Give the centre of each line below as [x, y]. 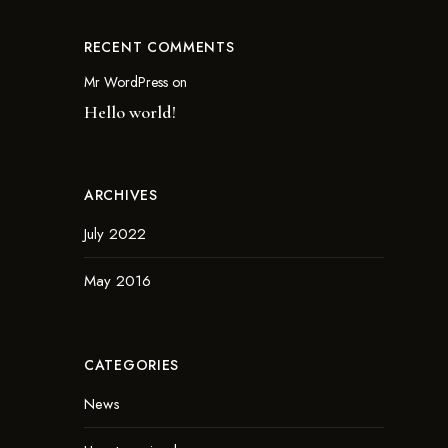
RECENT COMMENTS [159, 47]
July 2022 [115, 234]
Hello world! [130, 112]
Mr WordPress [126, 82]
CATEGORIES [131, 365]
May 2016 [117, 281]
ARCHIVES [121, 195]
